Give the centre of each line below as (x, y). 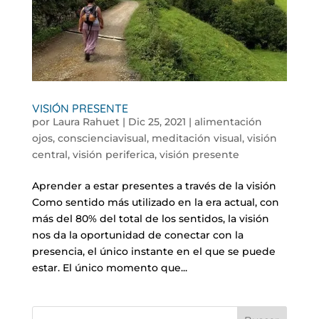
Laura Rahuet (86, 122)
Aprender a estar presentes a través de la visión (154, 186)
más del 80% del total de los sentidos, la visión (150, 219)
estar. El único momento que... (109, 268)
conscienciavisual (102, 138)
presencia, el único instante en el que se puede (153, 252)
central (49, 155)
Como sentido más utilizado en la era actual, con (155, 203)
